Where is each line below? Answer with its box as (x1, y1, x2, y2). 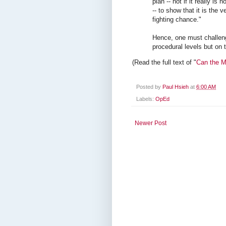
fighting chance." (152, 15, 201, 23)
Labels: (136, 96, 155, 102)
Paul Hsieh (162, 83, 190, 90)
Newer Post (135, 120, 166, 127)
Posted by (136, 83, 162, 90)
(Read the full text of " (132, 58, 196, 66)
